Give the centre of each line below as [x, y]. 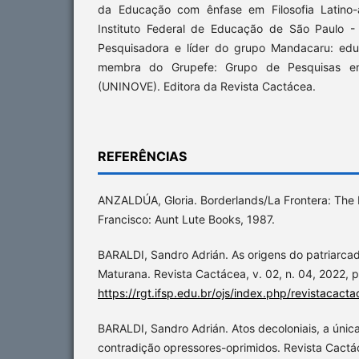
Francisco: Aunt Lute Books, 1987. [186, 219]
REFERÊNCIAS [142, 156]
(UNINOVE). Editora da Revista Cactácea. [207, 86]
